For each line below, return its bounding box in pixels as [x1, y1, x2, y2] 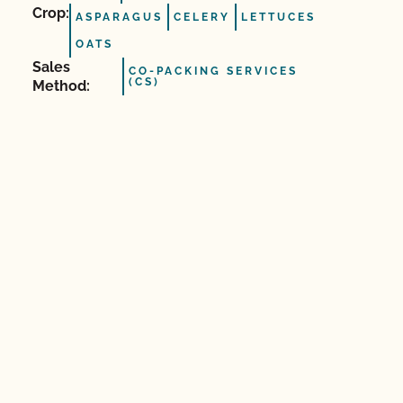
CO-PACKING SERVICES [129, 65, 299, 77]
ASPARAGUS [76, 11, 163, 23]
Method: [32, 77, 90, 94]
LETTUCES [241, 11, 316, 23]
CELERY [174, 11, 230, 23]
